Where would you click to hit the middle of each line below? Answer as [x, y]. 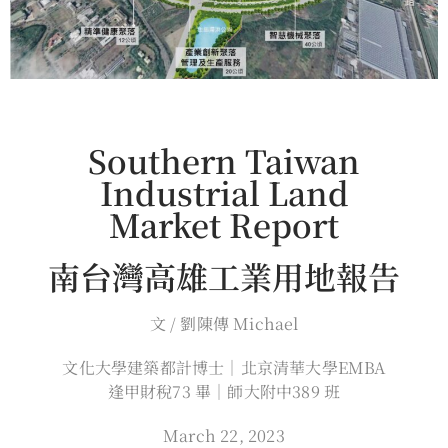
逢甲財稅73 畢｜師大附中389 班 [224, 391]
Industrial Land [224, 191]
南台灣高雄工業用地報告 [224, 275]
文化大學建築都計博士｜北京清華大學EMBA [224, 367]
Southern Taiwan [224, 159]
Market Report [224, 223]
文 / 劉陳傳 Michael [224, 323]
